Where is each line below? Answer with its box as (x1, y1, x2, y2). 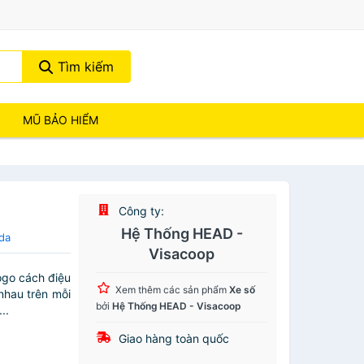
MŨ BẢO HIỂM (23, 113, 98, 127)
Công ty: (115, 204, 165, 218)
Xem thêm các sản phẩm (115, 284, 230, 296)
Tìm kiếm (53, 58, 114, 75)
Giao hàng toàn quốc (115, 331, 230, 345)
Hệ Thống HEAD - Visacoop (112, 300, 241, 312)
